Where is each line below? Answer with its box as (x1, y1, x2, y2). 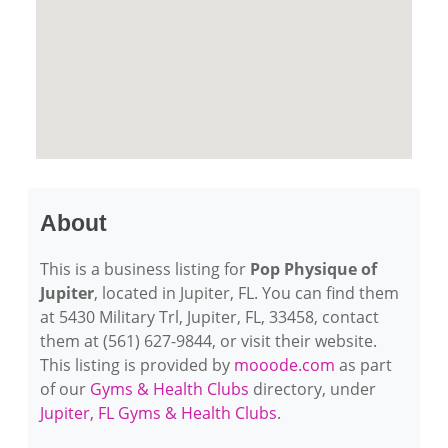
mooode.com (234, 354, 335, 376)
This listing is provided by (40, 354, 234, 376)
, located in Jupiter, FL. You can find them (94, 282, 399, 304)
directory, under (249, 378, 376, 400)
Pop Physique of (250, 258, 377, 280)
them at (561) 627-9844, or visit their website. (40, 330, 377, 352)
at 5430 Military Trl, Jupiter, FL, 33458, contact (40, 306, 379, 328)
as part (335, 354, 392, 376)
